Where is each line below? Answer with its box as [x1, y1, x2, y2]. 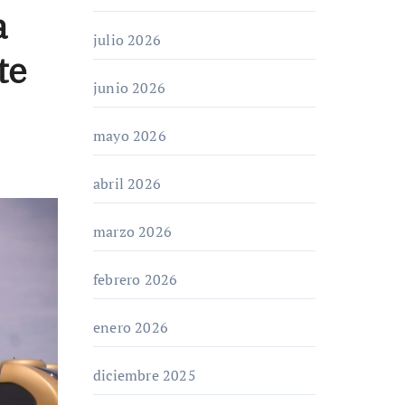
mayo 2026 [93, 126, 166, 146]
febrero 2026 [93, 269, 178, 289]
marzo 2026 [93, 221, 172, 241]
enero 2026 [93, 317, 168, 337]
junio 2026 [93, 78, 165, 98]
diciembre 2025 [93, 365, 196, 385]
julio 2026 [93, 30, 161, 50]
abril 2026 [93, 174, 161, 193]
